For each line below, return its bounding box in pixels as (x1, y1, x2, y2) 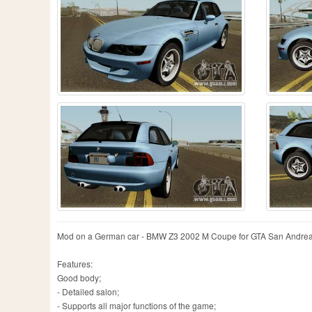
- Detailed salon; (57, 286, 119, 298)
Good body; (57, 272, 101, 284)
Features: (57, 258, 93, 270)
